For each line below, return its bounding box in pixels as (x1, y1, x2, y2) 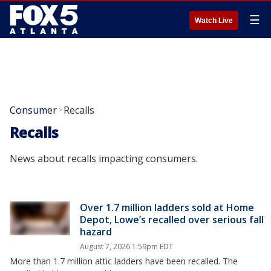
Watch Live (195, 16, 233, 25)
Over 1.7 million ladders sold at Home (80, 201, 254, 214)
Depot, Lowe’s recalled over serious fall (80, 213, 264, 226)
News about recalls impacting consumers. (10, 152, 198, 165)
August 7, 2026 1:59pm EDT (80, 241, 173, 252)
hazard (80, 225, 112, 238)
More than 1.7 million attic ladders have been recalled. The (10, 255, 238, 267)
